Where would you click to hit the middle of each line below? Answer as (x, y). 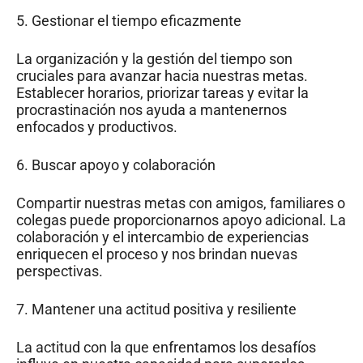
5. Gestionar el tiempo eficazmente (129, 20)
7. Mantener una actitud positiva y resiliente (156, 309)
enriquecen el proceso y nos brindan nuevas (157, 254)
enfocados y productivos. (97, 126)
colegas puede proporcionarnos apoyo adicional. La (181, 220)
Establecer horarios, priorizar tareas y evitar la (162, 92)
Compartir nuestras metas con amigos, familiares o (181, 203)
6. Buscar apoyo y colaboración (116, 164)
